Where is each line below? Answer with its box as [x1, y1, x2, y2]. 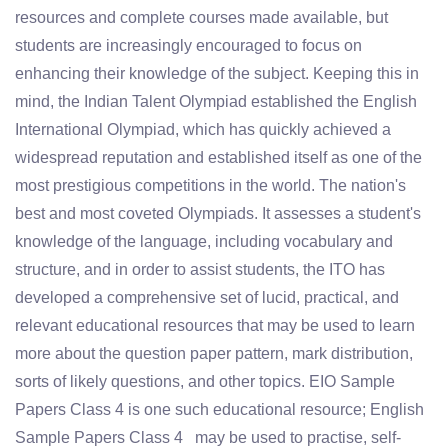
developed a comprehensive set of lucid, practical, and [15, 289, 399, 306]
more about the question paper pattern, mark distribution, [15, 345, 413, 362]
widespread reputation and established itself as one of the [15, 149, 422, 166]
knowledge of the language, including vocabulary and [15, 233, 393, 250]
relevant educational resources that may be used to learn [15, 317, 415, 334]
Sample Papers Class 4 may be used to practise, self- [15, 429, 401, 446]
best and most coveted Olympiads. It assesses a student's [15, 205, 421, 222]
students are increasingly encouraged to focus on [15, 37, 362, 54]
